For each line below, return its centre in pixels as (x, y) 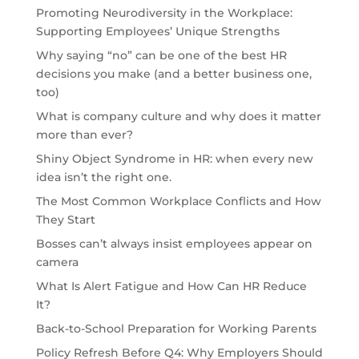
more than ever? (84, 134)
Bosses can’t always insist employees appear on (174, 243)
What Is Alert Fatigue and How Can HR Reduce (171, 286)
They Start (65, 219)
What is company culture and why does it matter (178, 116)
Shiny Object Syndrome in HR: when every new (174, 158)
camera (57, 262)
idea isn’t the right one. (103, 177)
